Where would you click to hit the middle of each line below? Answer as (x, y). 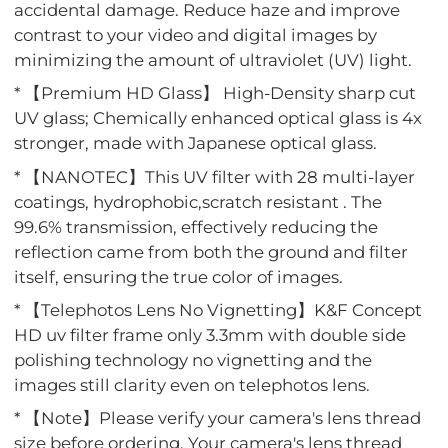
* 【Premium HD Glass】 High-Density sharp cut (215, 93)
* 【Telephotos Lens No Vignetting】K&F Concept (218, 310)
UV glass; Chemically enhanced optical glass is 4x (218, 118)
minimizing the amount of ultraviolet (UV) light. (213, 59)
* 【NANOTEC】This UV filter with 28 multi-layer (215, 176)
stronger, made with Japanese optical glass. (196, 143)
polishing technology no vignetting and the (193, 360)
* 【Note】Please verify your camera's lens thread (218, 418)
